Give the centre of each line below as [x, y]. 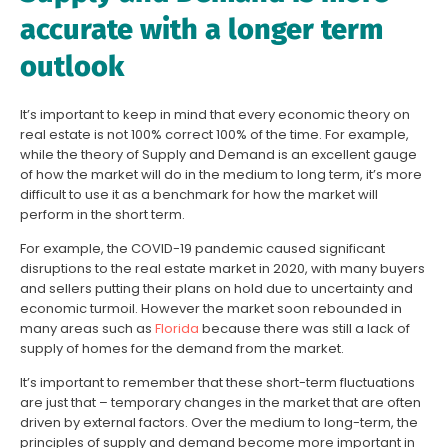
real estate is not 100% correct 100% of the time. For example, [214, 134]
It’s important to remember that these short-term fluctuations [217, 383]
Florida [178, 329]
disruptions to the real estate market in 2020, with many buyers [222, 269]
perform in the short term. [102, 214]
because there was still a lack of [306, 329]
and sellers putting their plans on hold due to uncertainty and [216, 289]
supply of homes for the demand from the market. [182, 349]
